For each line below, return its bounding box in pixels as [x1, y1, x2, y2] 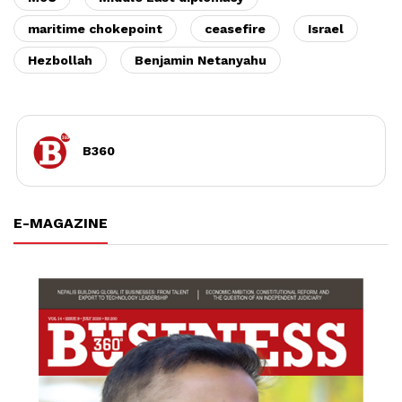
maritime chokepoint [28, 21, 162, 36]
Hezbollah [28, 52, 92, 67]
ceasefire [205, 21, 266, 36]
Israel [308, 21, 344, 36]
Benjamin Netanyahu [135, 52, 267, 67]
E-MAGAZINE [13, 214, 108, 232]
